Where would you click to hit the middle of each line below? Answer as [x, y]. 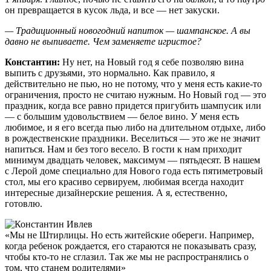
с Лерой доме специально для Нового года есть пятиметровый [134, 171]
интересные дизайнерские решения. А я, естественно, [116, 192]
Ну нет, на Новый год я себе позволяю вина [153, 62]
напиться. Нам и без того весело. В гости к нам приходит [123, 149]
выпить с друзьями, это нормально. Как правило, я [110, 73]
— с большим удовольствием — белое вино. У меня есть [122, 116]
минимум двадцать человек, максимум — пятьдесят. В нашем [132, 160]
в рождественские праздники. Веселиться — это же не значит [132, 138]
